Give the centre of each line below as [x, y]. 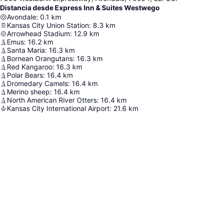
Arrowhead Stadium [38, 34]
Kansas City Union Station [48, 25]
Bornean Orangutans [40, 59]
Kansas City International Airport [58, 109]
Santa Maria [26, 50]
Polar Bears [25, 75]
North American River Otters [52, 100]
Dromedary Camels [37, 84]
